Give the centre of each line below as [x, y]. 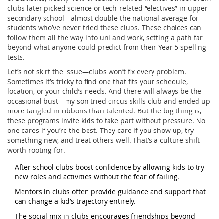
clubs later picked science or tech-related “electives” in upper [108, 8]
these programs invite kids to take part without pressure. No [106, 120]
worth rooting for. [36, 150]
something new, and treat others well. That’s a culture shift [104, 140]
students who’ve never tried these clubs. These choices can [104, 27]
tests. [16, 57]
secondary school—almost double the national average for [103, 18]
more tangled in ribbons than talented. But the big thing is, [104, 110]
